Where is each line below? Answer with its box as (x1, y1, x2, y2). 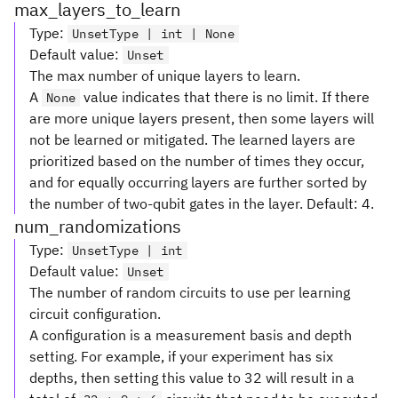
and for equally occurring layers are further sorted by (29, 173, 367, 191)
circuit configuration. (29, 305, 161, 322)
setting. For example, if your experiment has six (29, 347, 333, 365)
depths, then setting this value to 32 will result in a (29, 369, 354, 386)
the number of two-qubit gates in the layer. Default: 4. (29, 195, 374, 212)
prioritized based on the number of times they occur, (29, 152, 364, 170)
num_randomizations (14, 214, 181, 238)
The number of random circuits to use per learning (29, 283, 350, 301)
